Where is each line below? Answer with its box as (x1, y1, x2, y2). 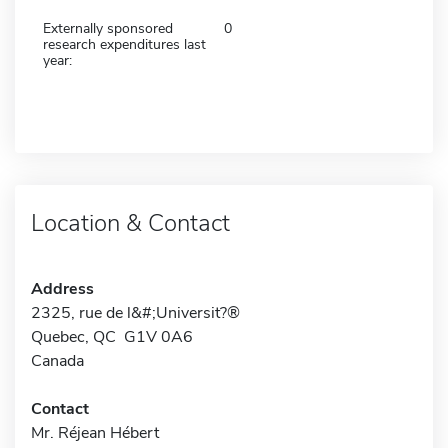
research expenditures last (43, 34, 206, 54)
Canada (31, 349, 84, 372)
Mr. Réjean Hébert (31, 421, 159, 444)
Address (31, 277, 94, 300)
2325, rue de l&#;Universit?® (31, 301, 240, 324)
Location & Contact (31, 206, 230, 239)
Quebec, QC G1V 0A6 (31, 325, 193, 348)
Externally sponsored (43, 18, 173, 38)
